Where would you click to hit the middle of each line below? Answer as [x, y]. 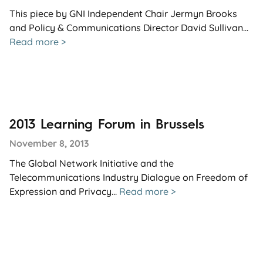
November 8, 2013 [49, 143]
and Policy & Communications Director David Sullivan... [129, 27]
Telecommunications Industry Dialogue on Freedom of [129, 177]
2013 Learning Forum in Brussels [107, 124]
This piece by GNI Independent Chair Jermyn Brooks [123, 13]
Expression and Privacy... [64, 191]
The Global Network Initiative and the [92, 163]
